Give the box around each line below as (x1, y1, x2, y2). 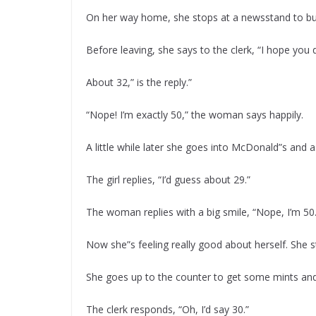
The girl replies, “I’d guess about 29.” (86, 173, 250, 186)
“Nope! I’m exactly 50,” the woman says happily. (86, 108, 303, 121)
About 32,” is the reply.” (86, 75, 192, 89)
